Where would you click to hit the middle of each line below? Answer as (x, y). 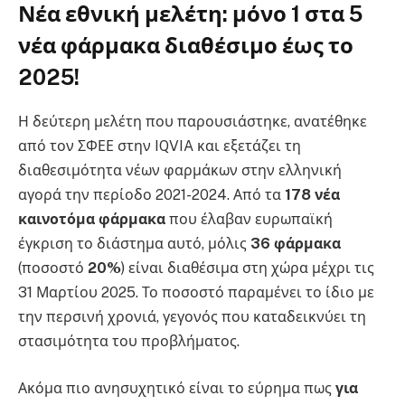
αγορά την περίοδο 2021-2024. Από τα (151, 195)
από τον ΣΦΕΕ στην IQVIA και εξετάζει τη (160, 146)
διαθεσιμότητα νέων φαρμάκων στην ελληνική (180, 171)
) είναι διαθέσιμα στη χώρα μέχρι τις (248, 268)
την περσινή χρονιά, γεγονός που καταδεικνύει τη (192, 317)
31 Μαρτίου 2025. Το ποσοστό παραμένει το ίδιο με (196, 293)
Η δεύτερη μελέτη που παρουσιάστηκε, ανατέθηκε (193, 122)
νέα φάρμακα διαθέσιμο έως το (186, 46)
